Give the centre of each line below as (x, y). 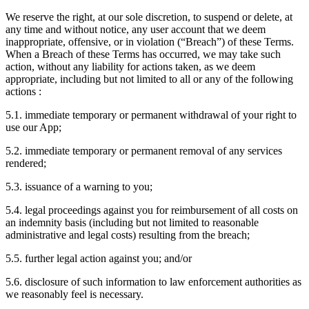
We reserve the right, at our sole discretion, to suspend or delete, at (149, 17)
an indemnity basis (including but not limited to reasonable (132, 222)
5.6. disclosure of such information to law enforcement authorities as (153, 281)
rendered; (26, 163)
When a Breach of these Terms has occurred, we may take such (143, 54)
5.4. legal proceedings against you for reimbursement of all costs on (152, 210)
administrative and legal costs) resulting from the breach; (128, 235)
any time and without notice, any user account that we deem (136, 29)
